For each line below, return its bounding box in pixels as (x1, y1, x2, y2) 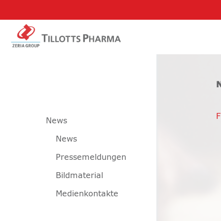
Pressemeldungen (56, 153, 126, 161)
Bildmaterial (56, 172, 103, 180)
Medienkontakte (56, 190, 118, 198)
